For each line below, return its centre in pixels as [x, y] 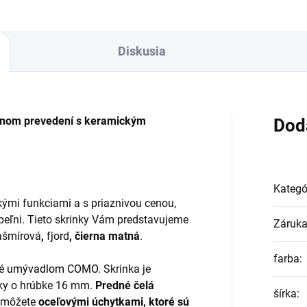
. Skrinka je [124, 269]
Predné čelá [125, 286]
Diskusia [142, 51]
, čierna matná [105, 236]
